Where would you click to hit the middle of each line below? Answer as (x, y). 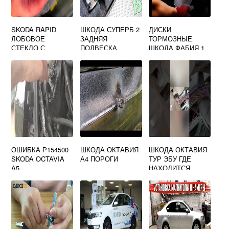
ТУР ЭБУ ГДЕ (170, 159)
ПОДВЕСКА (98, 48)
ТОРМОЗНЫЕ (171, 39)
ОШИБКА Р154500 (40, 150)
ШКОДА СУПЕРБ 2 (110, 30)
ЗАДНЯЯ (94, 39)
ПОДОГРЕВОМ (35, 57)
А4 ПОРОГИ (99, 159)
